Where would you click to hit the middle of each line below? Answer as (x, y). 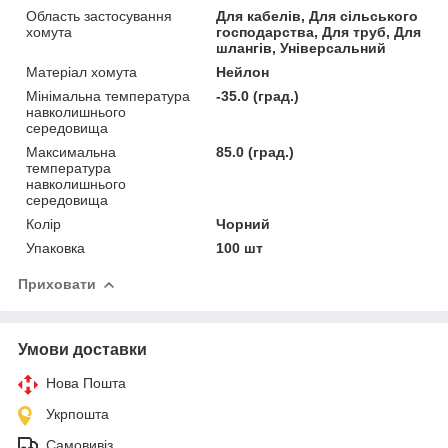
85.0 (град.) (255, 151)
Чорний (243, 223)
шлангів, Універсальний (301, 47)
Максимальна (71, 151)
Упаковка (55, 247)
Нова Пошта (86, 382)
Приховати (57, 283)
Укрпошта (77, 413)
